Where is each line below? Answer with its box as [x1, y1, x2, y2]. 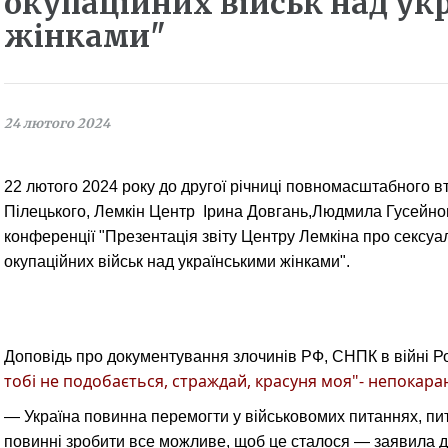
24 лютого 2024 [4, 115, 110, 132]
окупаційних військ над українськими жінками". [4, 253, 350, 270]
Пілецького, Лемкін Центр [4, 203, 199, 220]
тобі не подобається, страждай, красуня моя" [4, 370, 359, 392]
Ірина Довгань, [199, 203, 312, 220]
